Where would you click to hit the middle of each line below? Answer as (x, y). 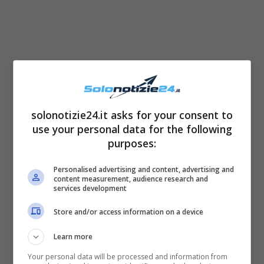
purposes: (132, 143)
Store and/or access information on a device (129, 212)
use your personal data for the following (132, 129)
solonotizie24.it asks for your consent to (132, 115)
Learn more (73, 236)
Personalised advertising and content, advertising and (144, 169)
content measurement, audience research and (131, 179)
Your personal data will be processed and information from (128, 256)
